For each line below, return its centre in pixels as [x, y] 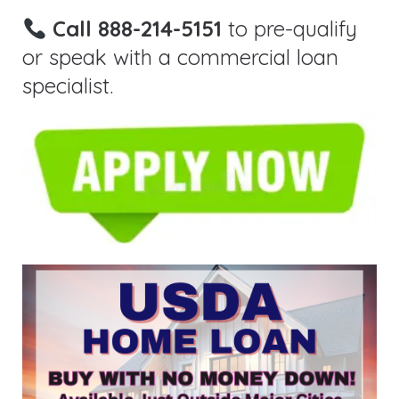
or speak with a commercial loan [180, 57]
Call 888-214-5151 [138, 29]
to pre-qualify [290, 29]
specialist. [68, 86]
